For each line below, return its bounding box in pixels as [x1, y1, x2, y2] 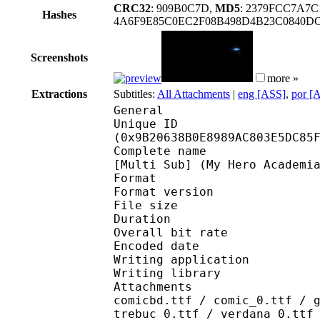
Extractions [31, 87, 87, 100]
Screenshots [31, 51, 88, 64]
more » [267, 71, 299, 84]
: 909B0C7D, [151, 1, 215, 14]
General [114, 103, 164, 117]
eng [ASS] [238, 87, 286, 100]
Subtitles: [114, 87, 157, 100]
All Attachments [157, 87, 230, 100]
